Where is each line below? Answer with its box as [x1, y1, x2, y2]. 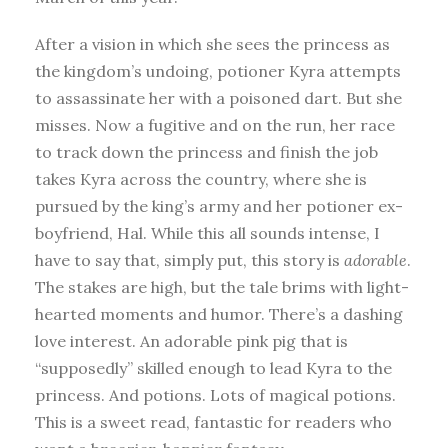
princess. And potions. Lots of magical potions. [35, 384, 396, 405]
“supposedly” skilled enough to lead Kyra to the [35, 357, 392, 378]
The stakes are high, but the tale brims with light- [35, 276, 409, 297]
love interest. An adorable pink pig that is [35, 330, 348, 351]
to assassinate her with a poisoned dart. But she [35, 87, 402, 108]
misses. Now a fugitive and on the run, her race [35, 114, 395, 135]
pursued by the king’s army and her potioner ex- [35, 195, 403, 216]
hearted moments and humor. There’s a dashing [35, 303, 403, 324]
